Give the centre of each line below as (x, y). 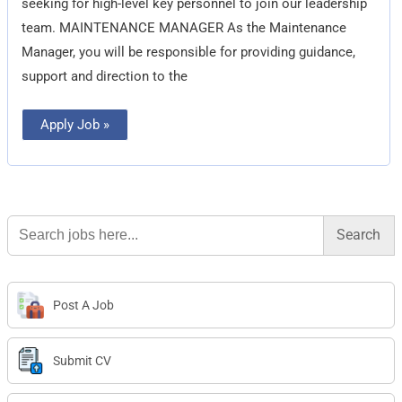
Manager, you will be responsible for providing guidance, (189, 52)
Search (27, 220)
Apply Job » (75, 124)
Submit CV (83, 361)
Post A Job (84, 306)
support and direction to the (105, 76)
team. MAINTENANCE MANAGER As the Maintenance (184, 27)
